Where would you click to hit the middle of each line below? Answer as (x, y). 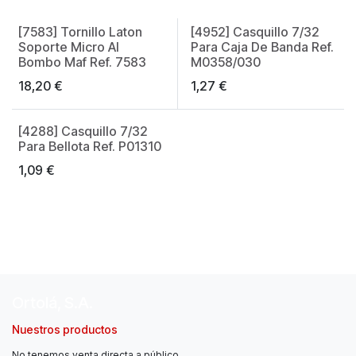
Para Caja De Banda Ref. (262, 46)
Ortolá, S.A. (52, 302)
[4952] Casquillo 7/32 (255, 31)
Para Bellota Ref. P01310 (90, 146)
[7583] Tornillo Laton (80, 31)
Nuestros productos (66, 329)
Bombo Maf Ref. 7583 (82, 62)
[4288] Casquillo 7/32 (83, 131)
